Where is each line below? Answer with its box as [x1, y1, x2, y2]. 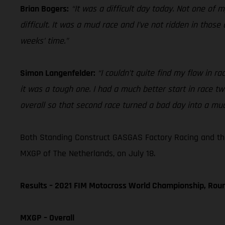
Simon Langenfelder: [20, 67, 97, 79]
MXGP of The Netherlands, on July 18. [20, 147, 155, 159]
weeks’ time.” [20, 35, 68, 47]
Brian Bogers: [20, 3, 69, 15]
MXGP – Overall [20, 211, 74, 223]
